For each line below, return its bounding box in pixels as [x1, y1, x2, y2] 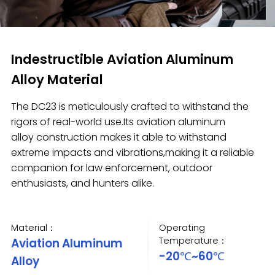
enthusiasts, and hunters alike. [10, 176, 154, 190]
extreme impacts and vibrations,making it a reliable [10, 145, 254, 160]
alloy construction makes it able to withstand [10, 130, 227, 144]
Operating [159, 221, 206, 234]
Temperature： [159, 234, 228, 247]
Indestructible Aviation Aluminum [10, 50, 233, 69]
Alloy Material [10, 70, 103, 90]
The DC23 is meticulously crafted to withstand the [10, 99, 249, 114]
